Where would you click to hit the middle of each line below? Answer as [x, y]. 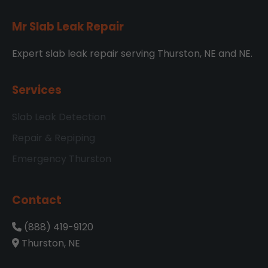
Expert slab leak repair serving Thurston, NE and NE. [132, 53]
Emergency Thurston [62, 159]
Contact [37, 200]
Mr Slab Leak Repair [68, 26]
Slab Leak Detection [59, 117]
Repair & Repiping [54, 138]
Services [37, 90]
